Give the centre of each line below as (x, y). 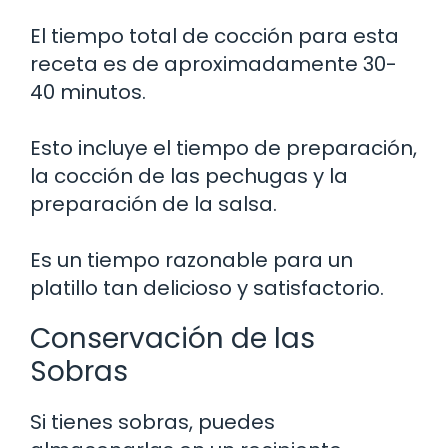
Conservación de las (172, 339)
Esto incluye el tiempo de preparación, (223, 148)
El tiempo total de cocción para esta (214, 36)
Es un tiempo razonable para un (191, 260)
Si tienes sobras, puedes (152, 422)
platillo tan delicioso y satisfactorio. (207, 288)
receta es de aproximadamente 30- (213, 64)
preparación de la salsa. (153, 204)
